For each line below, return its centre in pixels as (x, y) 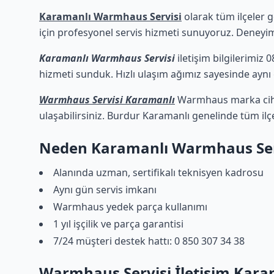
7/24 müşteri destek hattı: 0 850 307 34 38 (149, 241)
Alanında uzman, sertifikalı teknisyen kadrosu (158, 172)
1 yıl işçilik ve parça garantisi (118, 224)
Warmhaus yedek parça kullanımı (130, 207)
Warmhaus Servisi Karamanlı (107, 100)
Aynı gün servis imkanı (105, 190)
